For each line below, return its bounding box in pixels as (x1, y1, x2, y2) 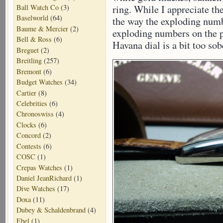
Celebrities (16, 98, 47, 108)
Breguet (16, 45, 39, 55)
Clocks (16, 119, 36, 129)
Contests (16, 141, 41, 151)
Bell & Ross (16, 34, 52, 44)
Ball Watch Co (16, 2, 59, 12)
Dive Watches (16, 184, 55, 194)
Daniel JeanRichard (16, 173, 72, 183)
